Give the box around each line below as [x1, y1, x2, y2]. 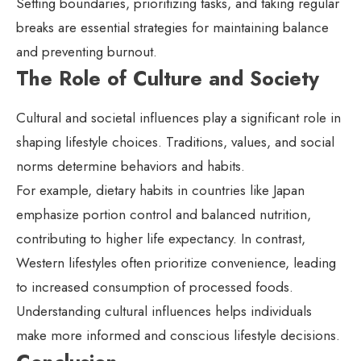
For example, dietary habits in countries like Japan [16, 180, 305, 201]
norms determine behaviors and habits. [16, 156, 245, 176]
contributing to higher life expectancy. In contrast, [16, 229, 305, 249]
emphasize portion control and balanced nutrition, [16, 205, 311, 225]
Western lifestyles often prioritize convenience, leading [16, 253, 336, 273]
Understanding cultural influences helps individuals [16, 301, 312, 322]
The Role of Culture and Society [16, 64, 319, 93]
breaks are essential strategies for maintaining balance [16, 18, 329, 38]
